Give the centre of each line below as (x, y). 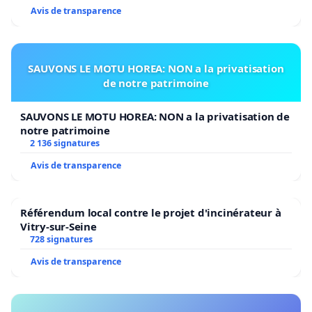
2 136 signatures (64, 143)
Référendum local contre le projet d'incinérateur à (151, 212)
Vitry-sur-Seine (58, 226)
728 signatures (61, 239)
